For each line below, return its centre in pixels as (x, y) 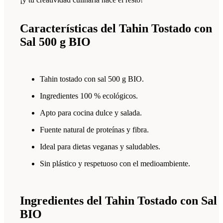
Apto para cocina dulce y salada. (91, 113)
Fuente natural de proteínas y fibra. (94, 130)
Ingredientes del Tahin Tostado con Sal (118, 201)
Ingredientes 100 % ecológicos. (89, 96)
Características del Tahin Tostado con (116, 29)
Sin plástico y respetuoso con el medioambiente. (115, 164)
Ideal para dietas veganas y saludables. (100, 147)
